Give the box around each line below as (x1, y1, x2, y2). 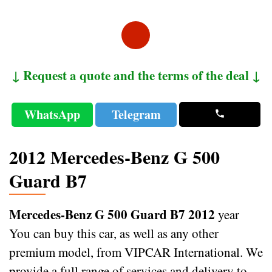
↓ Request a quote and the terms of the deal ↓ (12, 66, 260, 84)
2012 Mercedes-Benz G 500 (9, 143, 220, 170)
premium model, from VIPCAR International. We (9, 243, 263, 260)
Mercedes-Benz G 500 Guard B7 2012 (9, 205, 215, 223)
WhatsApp (24, 105, 81, 123)
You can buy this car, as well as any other (9, 224, 219, 242)
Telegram (111, 105, 161, 123)
